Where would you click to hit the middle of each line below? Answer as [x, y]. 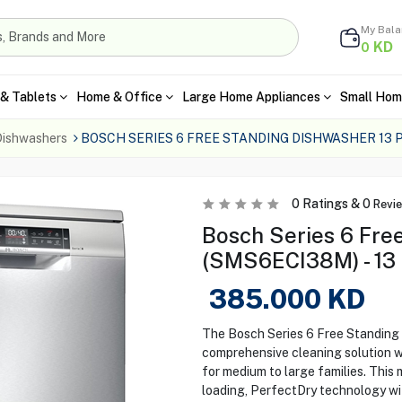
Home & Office [119, 96]
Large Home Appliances [251, 96]
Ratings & [331, 204]
